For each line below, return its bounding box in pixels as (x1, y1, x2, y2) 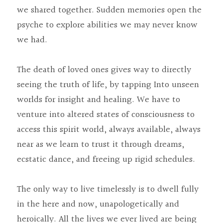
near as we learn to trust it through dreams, (17, 137, 184, 152)
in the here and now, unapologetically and (17, 197, 179, 212)
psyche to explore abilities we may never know (17, 18, 198, 32)
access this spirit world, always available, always (17, 122, 201, 137)
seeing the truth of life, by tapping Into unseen (17, 78, 199, 92)
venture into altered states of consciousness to (17, 108, 195, 122)
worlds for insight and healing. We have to (17, 93, 180, 107)
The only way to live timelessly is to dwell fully (17, 182, 199, 197)
